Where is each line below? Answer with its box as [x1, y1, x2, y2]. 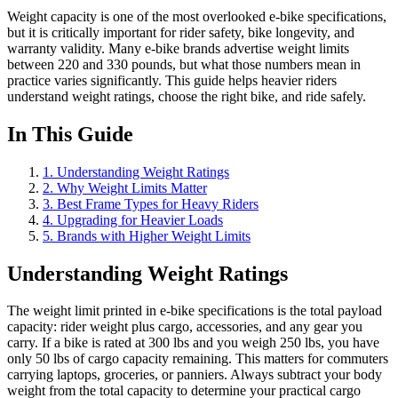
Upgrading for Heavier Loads [57, 211, 223, 227]
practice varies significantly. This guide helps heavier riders [7, 72, 337, 88]
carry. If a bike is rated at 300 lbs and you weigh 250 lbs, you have [7, 335, 379, 351]
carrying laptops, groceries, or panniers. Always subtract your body [7, 367, 382, 383]
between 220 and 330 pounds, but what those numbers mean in [7, 56, 361, 72]
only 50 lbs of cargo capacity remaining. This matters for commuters [7, 351, 388, 367]
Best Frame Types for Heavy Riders [57, 195, 259, 211]
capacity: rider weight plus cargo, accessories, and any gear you [7, 319, 362, 335]
